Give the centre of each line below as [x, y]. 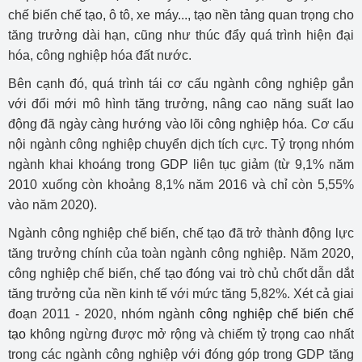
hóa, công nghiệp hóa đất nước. [100, 55]
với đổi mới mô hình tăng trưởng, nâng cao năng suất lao [181, 103]
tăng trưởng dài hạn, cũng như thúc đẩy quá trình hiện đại [181, 35]
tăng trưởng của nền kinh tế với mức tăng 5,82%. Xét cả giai [181, 293]
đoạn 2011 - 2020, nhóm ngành [104, 314]
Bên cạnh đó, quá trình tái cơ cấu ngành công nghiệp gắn [181, 83]
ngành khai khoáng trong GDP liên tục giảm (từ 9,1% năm [181, 164]
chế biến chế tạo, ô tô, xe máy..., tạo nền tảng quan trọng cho [181, 15]
